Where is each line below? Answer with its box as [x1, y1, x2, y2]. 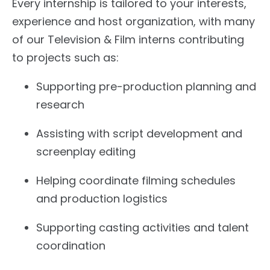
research [36, 97, 84, 113]
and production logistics [36, 191, 168, 207]
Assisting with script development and [36, 126, 242, 142]
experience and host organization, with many [12, 14, 255, 30]
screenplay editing [36, 144, 136, 160]
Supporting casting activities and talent [36, 220, 249, 236]
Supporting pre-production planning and [36, 79, 256, 95]
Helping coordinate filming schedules [36, 173, 236, 189]
